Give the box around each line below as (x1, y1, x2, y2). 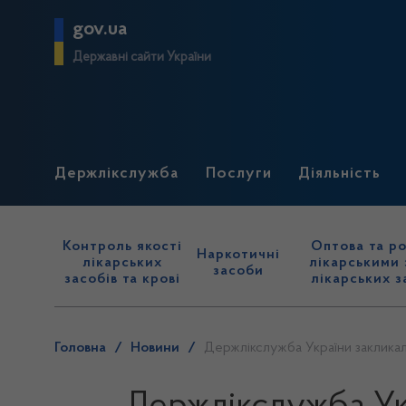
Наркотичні (197, 247, 281, 262)
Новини (130, 341, 179, 355)
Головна (54, 341, 106, 355)
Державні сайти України (72, 51, 211, 64)
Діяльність (298, 166, 382, 182)
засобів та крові (64, 272, 181, 286)
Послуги (205, 166, 272, 182)
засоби (213, 264, 265, 278)
